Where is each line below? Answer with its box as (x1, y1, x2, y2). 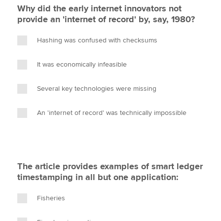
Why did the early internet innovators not (17, 3, 182, 14)
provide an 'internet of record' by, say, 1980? (17, 14, 195, 25)
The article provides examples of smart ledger (17, 161, 203, 172)
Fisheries (37, 194, 65, 202)
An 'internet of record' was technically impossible (37, 109, 186, 117)
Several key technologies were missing (37, 84, 156, 93)
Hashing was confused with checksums (37, 36, 157, 44)
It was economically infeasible (37, 60, 127, 69)
